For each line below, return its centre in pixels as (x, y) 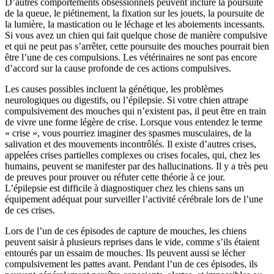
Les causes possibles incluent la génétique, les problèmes (114, 89)
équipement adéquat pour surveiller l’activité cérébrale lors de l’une (134, 199)
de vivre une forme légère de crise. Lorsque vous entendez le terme (134, 122)
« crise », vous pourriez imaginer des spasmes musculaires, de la (128, 133)
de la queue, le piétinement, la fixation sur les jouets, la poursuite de (135, 13)
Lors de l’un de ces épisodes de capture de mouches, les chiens (126, 231)
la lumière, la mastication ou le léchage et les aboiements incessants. (135, 24)
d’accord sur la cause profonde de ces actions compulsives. (119, 68)
